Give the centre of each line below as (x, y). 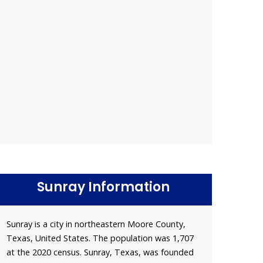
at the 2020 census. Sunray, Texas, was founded (100, 252)
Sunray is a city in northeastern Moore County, (96, 224)
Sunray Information (103, 187)
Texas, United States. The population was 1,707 (100, 238)
